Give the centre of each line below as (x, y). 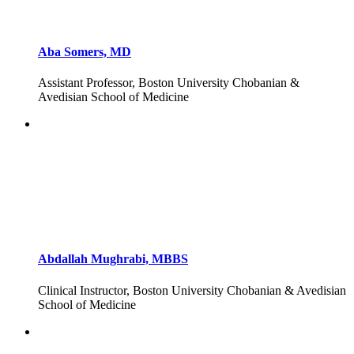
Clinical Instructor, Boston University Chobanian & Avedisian (192, 290)
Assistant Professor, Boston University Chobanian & (169, 83)
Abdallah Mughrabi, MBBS (113, 259)
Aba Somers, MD (85, 51)
